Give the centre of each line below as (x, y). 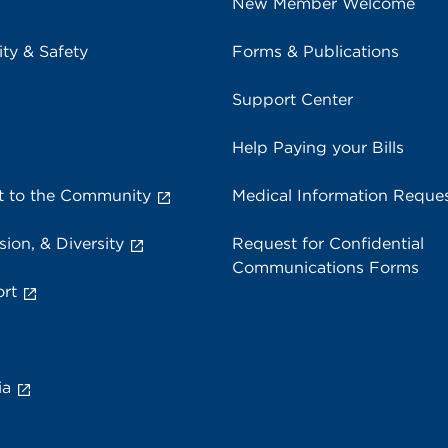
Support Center (292, 99)
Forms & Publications (315, 51)
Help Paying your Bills (318, 147)
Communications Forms (325, 267)
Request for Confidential (328, 243)
